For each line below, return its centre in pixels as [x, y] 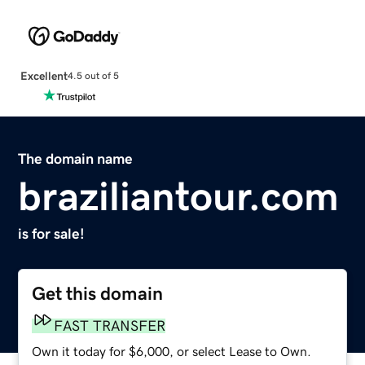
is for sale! [52, 233]
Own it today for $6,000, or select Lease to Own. [172, 351]
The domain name [76, 158]
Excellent [44, 75]
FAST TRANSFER [110, 325]
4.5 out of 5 [93, 76]
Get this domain [98, 293]
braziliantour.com [179, 196]
